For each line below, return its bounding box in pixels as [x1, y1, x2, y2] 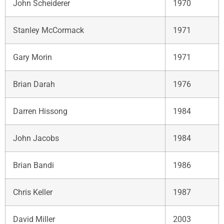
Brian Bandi [13, 160, 54, 170]
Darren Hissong [13, 106, 67, 116]
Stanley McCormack [13, 25, 84, 35]
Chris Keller [13, 187, 52, 197]
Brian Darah [13, 79, 55, 89]
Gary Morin [13, 52, 52, 62]
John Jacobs [13, 133, 59, 143]
